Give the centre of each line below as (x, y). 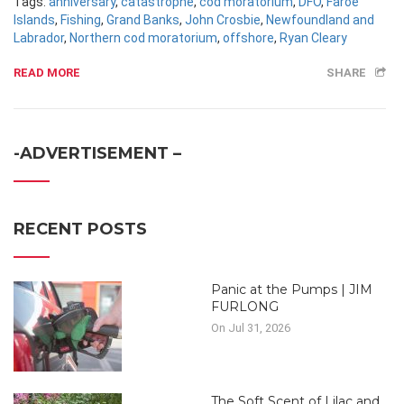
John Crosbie (223, 20)
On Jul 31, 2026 (251, 328)
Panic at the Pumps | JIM (292, 289)
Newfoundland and (320, 20)
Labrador (39, 38)
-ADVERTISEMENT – (97, 153)
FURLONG (245, 307)
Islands (34, 20)
